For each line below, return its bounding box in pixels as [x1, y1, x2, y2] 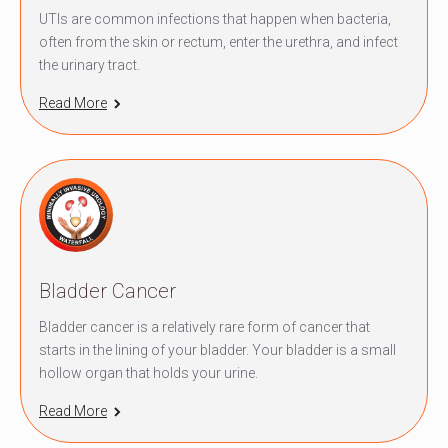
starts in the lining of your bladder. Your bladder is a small [39, 341, 396, 358]
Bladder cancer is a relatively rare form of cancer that [39, 318, 370, 335]
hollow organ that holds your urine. [39, 364, 258, 381]
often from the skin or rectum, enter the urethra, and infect [39, 33, 398, 50]
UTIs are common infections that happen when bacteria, [39, 10, 391, 27]
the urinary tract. [39, 56, 140, 73]
